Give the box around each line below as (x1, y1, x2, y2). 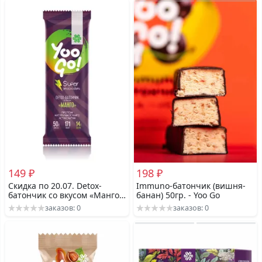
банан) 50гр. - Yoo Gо (136, 189, 220, 201)
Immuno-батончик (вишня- (136, 180, 246, 191)
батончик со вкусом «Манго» (8, 189, 123, 201)
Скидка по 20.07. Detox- (8, 180, 102, 191)
